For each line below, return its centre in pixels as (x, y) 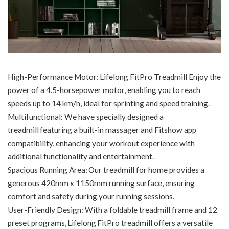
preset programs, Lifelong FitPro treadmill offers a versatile (110, 223)
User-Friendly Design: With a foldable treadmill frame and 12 (112, 210)
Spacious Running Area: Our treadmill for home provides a (106, 170)
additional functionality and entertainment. (81, 157)
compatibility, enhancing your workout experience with (101, 143)
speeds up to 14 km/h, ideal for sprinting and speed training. (109, 104)
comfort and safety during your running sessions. (91, 197)
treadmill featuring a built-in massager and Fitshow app (102, 130)
